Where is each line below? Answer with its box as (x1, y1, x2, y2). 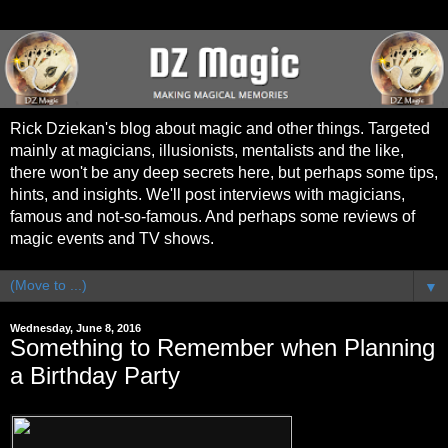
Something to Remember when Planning (10, 334, 435, 362)
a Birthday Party (10, 362, 180, 390)
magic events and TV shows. (10, 230, 214, 248)
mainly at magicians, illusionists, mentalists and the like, (10, 142, 404, 160)
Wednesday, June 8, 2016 (10, 322, 141, 335)
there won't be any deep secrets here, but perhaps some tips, (10, 164, 438, 182)
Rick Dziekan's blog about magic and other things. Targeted (10, 120, 430, 138)
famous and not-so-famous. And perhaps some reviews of (10, 208, 415, 226)
